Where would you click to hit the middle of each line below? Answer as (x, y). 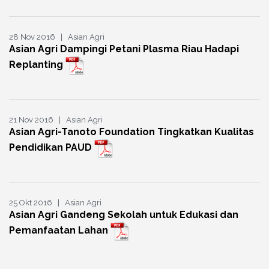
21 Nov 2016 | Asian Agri (56, 120)
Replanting (37, 65)
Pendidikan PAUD (52, 148)
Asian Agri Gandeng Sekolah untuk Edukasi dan (124, 215)
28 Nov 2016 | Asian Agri (57, 37)
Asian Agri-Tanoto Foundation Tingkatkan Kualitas (131, 132)
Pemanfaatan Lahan (60, 231)
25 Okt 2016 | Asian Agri (55, 203)
